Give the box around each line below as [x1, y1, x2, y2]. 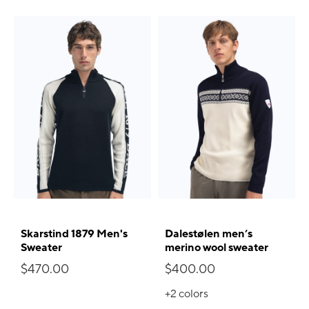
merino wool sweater [165, 239, 268, 255]
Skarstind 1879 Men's [21, 226, 128, 241]
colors [179, 286, 208, 301]
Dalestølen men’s [165, 226, 252, 241]
